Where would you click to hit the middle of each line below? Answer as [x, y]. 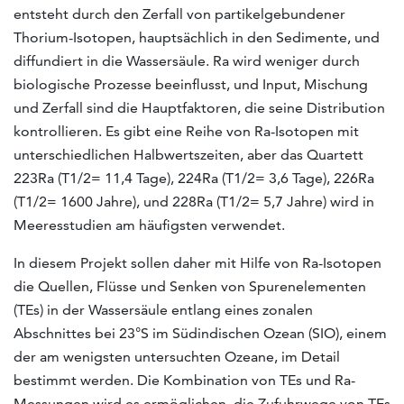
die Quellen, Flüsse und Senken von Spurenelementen [190, 286]
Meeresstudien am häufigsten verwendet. [149, 225]
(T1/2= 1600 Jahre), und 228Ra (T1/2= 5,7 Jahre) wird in [194, 201]
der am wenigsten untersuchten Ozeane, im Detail [177, 356]
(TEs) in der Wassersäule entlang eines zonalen [163, 309]
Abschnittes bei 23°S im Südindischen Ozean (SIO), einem [200, 333]
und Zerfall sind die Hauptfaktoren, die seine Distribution [199, 107]
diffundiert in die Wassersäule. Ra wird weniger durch [188, 60]
